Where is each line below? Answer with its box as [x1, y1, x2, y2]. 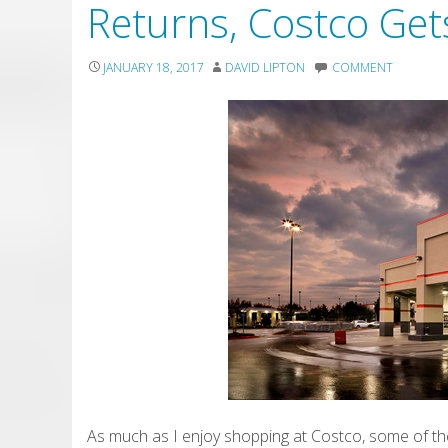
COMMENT [332, 59, 393, 77]
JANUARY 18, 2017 [103, 59, 204, 77]
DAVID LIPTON [225, 59, 305, 77]
